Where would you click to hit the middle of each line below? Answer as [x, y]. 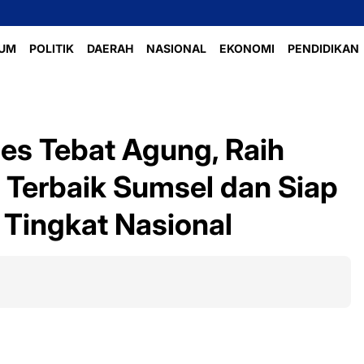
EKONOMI [247, 48]
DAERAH [110, 48]
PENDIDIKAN [323, 48]
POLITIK [51, 48]
